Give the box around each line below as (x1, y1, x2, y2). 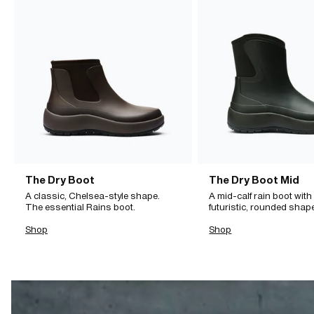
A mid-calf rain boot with (209, 190, 313, 201)
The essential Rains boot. (25, 201, 135, 212)
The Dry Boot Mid (209, 173, 302, 186)
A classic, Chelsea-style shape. (25, 190, 160, 201)
